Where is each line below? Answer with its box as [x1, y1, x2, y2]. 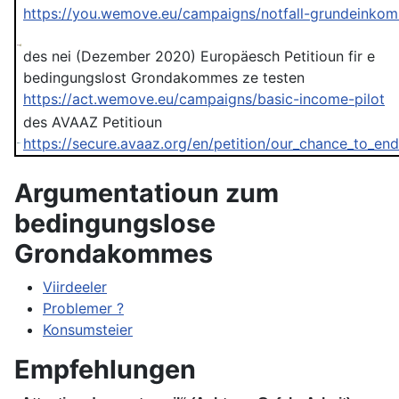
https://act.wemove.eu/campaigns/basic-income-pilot [23, 89, 385, 108]
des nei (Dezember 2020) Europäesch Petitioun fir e [23, 46, 375, 65]
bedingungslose [14, 207, 216, 239]
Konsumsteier [43, 320, 133, 338]
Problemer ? [43, 298, 124, 317]
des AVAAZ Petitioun [23, 112, 162, 131]
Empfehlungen [14, 353, 196, 385]
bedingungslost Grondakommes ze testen [23, 68, 305, 86]
